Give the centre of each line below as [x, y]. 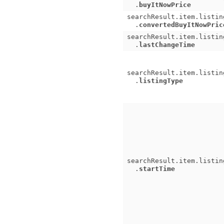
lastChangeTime [167, 45]
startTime [157, 169]
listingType [161, 81]
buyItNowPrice [165, 5]
